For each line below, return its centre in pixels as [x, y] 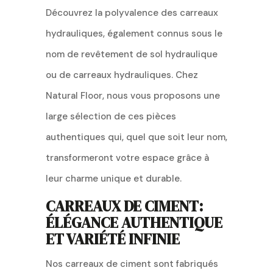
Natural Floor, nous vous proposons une [133, 95]
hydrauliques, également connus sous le [134, 33]
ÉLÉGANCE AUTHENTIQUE [134, 222]
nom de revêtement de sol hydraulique [131, 54]
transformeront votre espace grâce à [127, 158]
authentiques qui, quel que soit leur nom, [136, 137]
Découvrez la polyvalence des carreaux [132, 12]
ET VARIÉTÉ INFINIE [112, 239]
